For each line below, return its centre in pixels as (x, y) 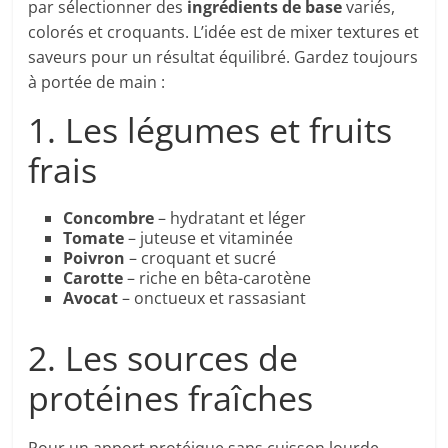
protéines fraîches (171, 398)
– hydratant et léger (230, 218)
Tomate (94, 238)
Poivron (94, 258)
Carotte (93, 278)
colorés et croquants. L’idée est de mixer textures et (224, 32)
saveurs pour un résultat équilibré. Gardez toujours (223, 57)
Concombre (109, 218)
